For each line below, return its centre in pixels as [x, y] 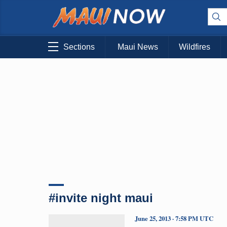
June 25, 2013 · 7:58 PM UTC [174, 218]
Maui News [138, 47]
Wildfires [195, 47]
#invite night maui [101, 198]
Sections [79, 47]
